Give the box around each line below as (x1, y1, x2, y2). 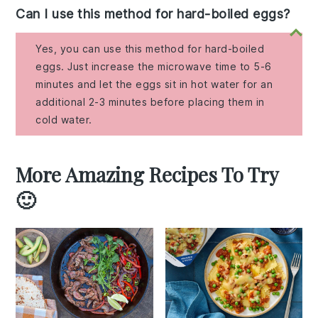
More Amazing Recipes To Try (16, 161, 279, 188)
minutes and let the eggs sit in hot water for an (35, 78, 273, 91)
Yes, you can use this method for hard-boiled (35, 43, 265, 55)
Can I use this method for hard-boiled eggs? (16, 6, 290, 22)
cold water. (35, 114, 92, 126)
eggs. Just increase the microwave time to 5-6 (35, 60, 272, 73)
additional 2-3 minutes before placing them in (35, 96, 265, 109)
